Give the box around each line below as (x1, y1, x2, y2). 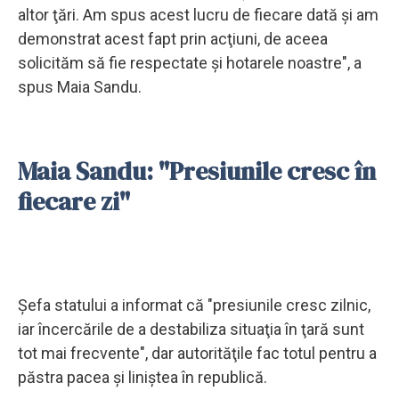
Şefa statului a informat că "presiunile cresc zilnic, (18, 295, 370, 314)
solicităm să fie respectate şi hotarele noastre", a (18, 53, 362, 72)
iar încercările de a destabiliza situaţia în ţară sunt (18, 319, 364, 338)
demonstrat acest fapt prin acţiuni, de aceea (18, 28, 328, 48)
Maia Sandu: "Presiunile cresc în (18, 153, 376, 188)
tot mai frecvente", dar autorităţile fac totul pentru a (18, 343, 377, 362)
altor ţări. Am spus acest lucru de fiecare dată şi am (18, 4, 379, 24)
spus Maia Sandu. (18, 77, 142, 96)
